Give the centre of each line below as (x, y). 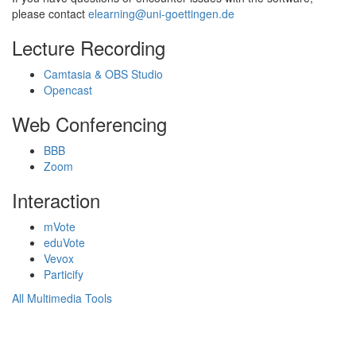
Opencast (68, 90)
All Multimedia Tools (62, 298)
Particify (64, 275)
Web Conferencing (89, 124)
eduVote (64, 243)
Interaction (56, 200)
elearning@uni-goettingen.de (161, 14)
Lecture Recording (89, 48)
